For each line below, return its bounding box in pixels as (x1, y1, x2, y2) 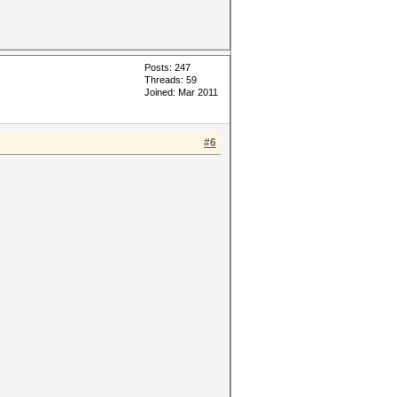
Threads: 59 (144, 74, 197, 85)
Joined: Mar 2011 (144, 87, 218, 97)
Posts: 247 (144, 62, 191, 73)
